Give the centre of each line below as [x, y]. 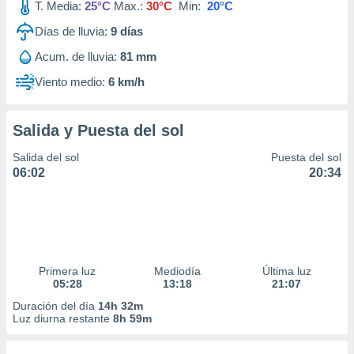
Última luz [286, 271]
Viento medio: [70, 82]
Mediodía [177, 271]
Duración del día [55, 306]
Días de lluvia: [71, 31]
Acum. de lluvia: [76, 56]
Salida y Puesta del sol [98, 130]
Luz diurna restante [63, 318]
